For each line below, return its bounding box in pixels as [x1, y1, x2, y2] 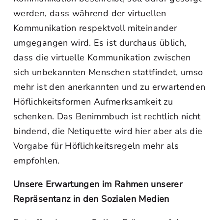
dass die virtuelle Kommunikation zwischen [13, 52, 191, 63]
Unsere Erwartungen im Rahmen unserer [13, 178, 182, 190]
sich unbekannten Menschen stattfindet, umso [13, 66, 203, 78]
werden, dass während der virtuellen [13, 7, 166, 19]
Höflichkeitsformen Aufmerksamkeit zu [13, 96, 173, 108]
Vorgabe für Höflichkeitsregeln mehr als [13, 140, 179, 152]
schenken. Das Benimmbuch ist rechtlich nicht [13, 110, 201, 122]
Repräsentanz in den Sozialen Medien [13, 193, 169, 205]
